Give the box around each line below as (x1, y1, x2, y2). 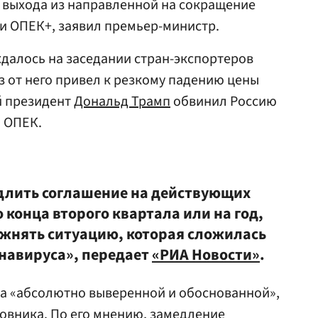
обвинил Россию (170, 92, 277, 111)
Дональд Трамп (74, 92, 170, 111)
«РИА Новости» (152, 243, 260, 266)
